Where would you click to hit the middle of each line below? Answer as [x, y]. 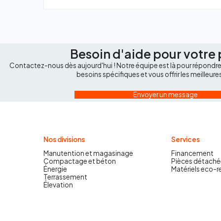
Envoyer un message [166, 94]
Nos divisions [64, 140]
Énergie [55, 169]
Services [185, 140]
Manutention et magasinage [88, 153]
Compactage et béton [79, 161]
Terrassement [65, 177]
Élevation [58, 185]
